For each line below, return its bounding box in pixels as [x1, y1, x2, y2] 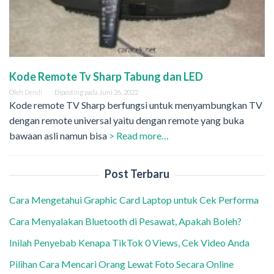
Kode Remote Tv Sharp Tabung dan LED [9, 70, 203, 84]
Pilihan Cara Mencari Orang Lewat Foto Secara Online [9, 258, 235, 270]
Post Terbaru [105, 167, 169, 181]
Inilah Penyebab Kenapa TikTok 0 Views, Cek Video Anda [9, 237, 250, 249]
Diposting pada [54, 88, 99, 97]
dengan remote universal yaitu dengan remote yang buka [9, 114, 244, 127]
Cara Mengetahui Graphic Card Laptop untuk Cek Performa [9, 194, 261, 206]
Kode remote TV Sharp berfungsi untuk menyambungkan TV [9, 99, 262, 111]
